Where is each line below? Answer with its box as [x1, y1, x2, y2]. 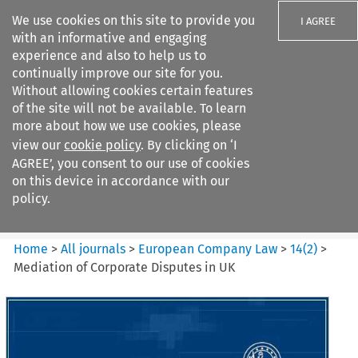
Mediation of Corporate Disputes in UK [14, 259, 236, 275]
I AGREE [300, 15, 336, 27]
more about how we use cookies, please [12, 118, 241, 133]
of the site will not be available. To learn [12, 101, 246, 116]
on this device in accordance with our [12, 173, 229, 189]
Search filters [108, 102, 185, 118]
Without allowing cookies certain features [12, 83, 253, 98]
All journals [61, 241, 129, 257]
